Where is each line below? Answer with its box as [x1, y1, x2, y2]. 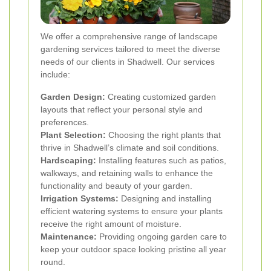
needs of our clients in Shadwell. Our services [41, 57, 215, 67]
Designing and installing [119, 194, 212, 204]
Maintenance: [41, 232, 97, 242]
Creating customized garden [105, 92, 216, 102]
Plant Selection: [41, 130, 106, 140]
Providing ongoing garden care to [97, 232, 227, 242]
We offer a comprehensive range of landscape [41, 31, 218, 42]
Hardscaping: [41, 155, 96, 166]
